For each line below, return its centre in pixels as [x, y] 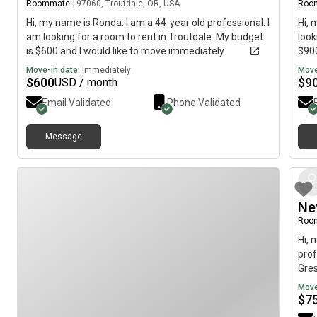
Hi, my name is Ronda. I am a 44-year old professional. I [148, 23]
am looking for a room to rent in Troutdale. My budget [145, 37]
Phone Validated [204, 103]
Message [64, 137]
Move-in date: [53, 70]
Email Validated [76, 103]
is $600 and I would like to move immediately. [126, 51]
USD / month [86, 82]
